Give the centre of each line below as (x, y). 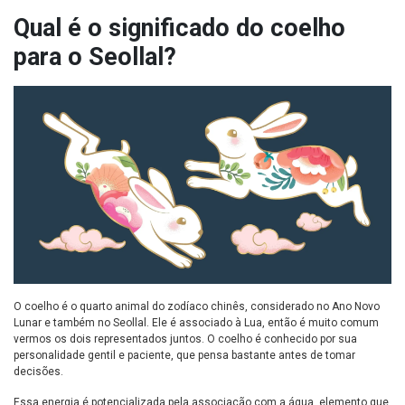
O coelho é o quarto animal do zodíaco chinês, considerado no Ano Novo (197, 307)
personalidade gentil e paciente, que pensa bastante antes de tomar (184, 356)
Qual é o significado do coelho (179, 28)
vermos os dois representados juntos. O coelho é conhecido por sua (185, 339)
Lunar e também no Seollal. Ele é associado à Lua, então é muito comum (196, 323)
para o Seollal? (95, 57)
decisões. (38, 372)
